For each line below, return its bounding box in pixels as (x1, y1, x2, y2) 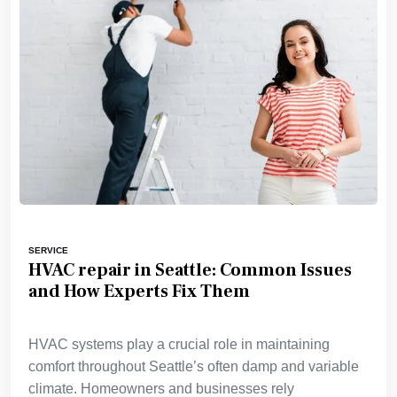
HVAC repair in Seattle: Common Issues (28, 258, 352, 282)
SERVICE (28, 245, 68, 255)
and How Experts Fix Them (28, 279, 250, 303)
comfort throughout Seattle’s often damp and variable (28, 358, 359, 374)
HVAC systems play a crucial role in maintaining (28, 336, 330, 352)
